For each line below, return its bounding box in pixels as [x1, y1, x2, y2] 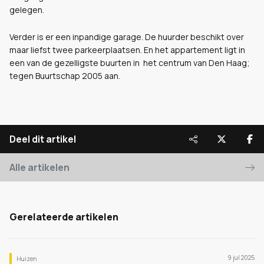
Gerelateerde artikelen [9, 210, 118, 223]
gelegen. [9, 4, 44, 15]
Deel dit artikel [9, 133, 76, 146]
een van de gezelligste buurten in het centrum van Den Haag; [9, 57, 250, 68]
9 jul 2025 [227, 253, 255, 262]
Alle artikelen [9, 161, 70, 174]
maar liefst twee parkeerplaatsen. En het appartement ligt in [9, 44, 245, 55]
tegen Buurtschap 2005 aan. [9, 70, 124, 81]
